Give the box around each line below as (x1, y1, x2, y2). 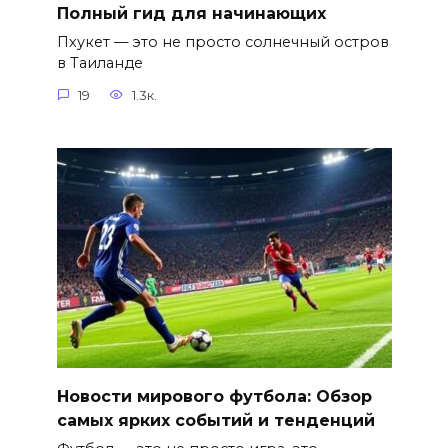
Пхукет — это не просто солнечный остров (56, 32, 389, 51)
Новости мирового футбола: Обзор (56, 386, 372, 406)
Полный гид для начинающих (56, 3, 326, 23)
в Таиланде (56, 53, 143, 72)
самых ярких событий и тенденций (56, 410, 375, 430)
